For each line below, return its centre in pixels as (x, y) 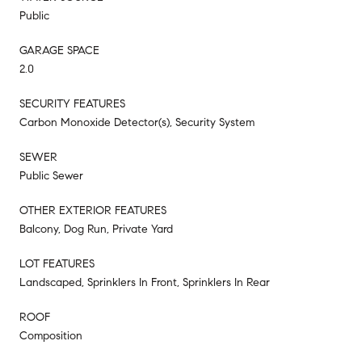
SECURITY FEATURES (72, 103)
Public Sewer (51, 175)
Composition (51, 335)
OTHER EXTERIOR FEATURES (93, 210)
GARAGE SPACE (59, 50)
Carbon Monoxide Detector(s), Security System (137, 122)
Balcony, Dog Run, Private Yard (96, 229)
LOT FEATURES (57, 263)
